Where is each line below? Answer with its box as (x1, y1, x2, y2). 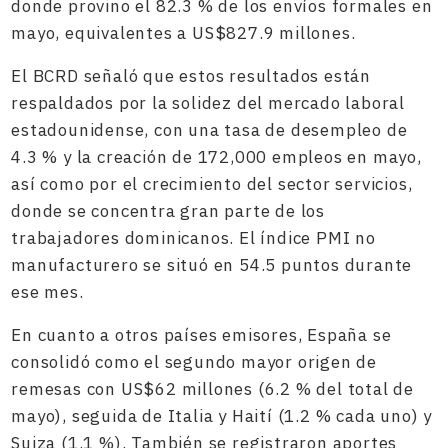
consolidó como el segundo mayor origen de (11, 351, 378, 373)
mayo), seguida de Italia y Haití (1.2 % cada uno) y (11, 405, 433, 427)
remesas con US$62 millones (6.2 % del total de (11, 378, 415, 400)
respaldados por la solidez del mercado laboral (11, 92, 406, 114)
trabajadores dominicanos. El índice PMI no (11, 227, 376, 249)
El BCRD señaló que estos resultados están (11, 65, 372, 87)
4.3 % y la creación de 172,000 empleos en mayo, (11, 146, 422, 168)
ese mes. (11, 281, 84, 303)
